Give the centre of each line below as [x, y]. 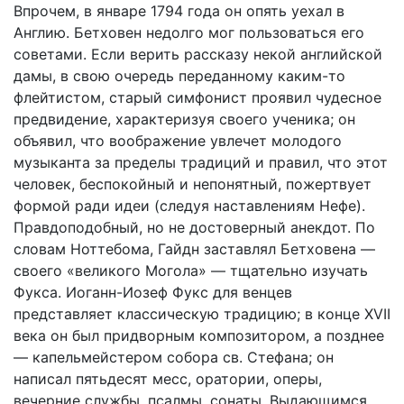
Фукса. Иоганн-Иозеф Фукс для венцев [153, 292]
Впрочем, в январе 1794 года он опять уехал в [179, 11]
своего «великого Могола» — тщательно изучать [191, 271]
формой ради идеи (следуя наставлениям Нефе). [189, 206]
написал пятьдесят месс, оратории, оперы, [168, 379]
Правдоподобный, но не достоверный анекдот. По [194, 227]
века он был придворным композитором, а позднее [199, 335]
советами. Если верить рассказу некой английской [198, 54]
